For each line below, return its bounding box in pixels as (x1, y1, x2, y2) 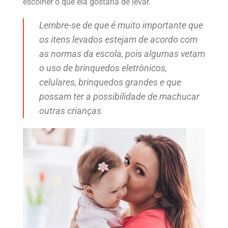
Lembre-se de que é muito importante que (39, 20, 203, 31)
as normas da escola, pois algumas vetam (39, 49, 205, 60)
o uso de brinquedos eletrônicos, (39, 63, 167, 74)
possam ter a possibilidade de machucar (39, 92, 199, 102)
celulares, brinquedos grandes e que (39, 77, 181, 88)
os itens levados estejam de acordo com (39, 35, 197, 45)
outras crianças (39, 106, 101, 117)
